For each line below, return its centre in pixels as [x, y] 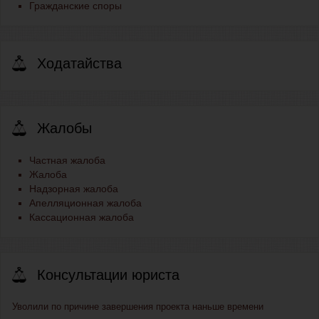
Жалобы [64, 129]
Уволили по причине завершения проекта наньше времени [138, 307]
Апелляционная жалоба [85, 203]
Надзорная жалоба [74, 189]
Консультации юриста [108, 275]
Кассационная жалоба [82, 218]
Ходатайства [79, 64]
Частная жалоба [67, 161]
